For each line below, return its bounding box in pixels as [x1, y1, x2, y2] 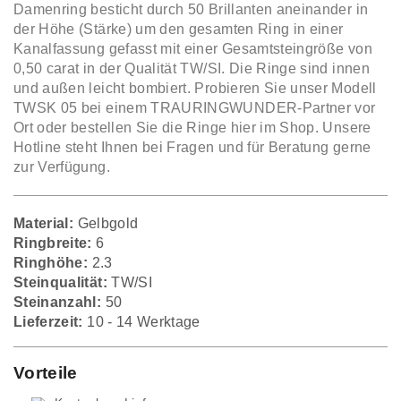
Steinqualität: [13, 275, 107, 291]
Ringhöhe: [13, 255, 89, 271]
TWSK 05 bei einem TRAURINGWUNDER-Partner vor [13, 100, 376, 116]
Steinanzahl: [13, 294, 102, 311]
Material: [13, 216, 74, 232]
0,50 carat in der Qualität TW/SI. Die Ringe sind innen [13, 61, 370, 77]
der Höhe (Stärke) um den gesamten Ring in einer [13, 21, 344, 38]
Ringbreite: [13, 235, 92, 252]
